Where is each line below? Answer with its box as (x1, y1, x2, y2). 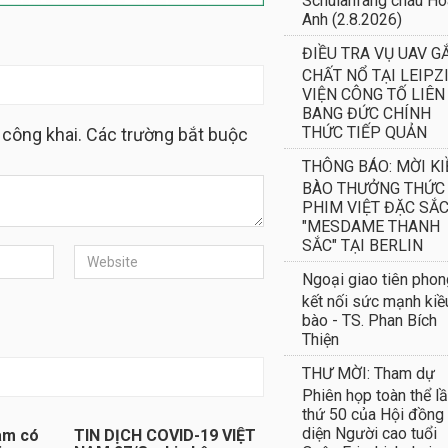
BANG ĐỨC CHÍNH (302, 104, 431, 120)
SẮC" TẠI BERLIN (302, 236, 423, 252)
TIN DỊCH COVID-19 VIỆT (73, 426, 256, 446)
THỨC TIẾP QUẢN (302, 123, 427, 139)
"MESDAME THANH (302, 217, 440, 233)
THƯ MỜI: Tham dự (302, 364, 435, 383)
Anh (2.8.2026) (302, 10, 402, 26)
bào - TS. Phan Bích (302, 311, 437, 327)
